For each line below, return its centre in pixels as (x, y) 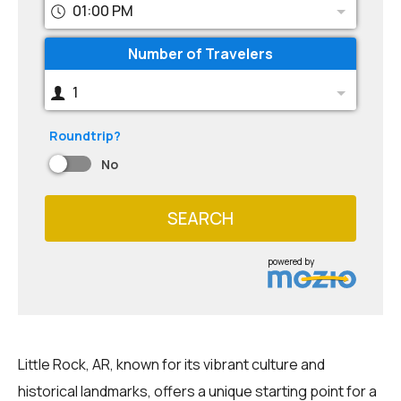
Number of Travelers (200, 54)
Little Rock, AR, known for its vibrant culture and (171, 364)
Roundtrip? (85, 136)
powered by (291, 261)
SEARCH (200, 218)
